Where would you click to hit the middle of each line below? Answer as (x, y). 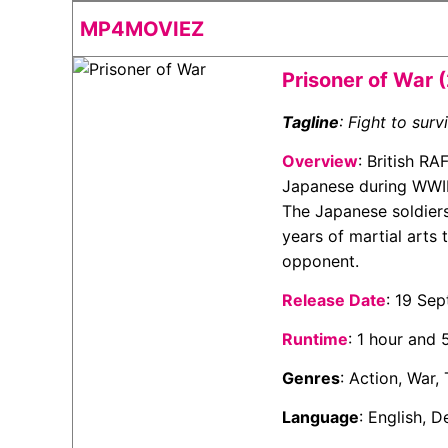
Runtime (315, 339)
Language (321, 417)
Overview (320, 161)
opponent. (321, 261)
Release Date (334, 300)
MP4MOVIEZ (142, 29)
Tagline (311, 122)
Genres (311, 378)
